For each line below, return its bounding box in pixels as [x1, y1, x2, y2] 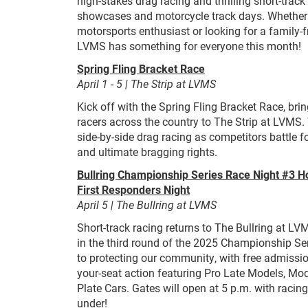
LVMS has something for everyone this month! [77, 38, 301, 53]
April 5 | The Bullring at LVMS [77, 197, 217, 212]
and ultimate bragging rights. [77, 144, 217, 159]
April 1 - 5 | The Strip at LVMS [77, 76, 216, 91]
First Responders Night [77, 182, 190, 197]
